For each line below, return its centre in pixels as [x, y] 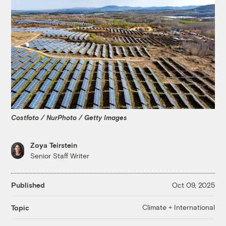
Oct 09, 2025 [193, 185]
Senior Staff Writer [60, 156]
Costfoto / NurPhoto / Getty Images [69, 117]
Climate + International [178, 207]
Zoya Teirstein [54, 145]
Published [28, 185]
